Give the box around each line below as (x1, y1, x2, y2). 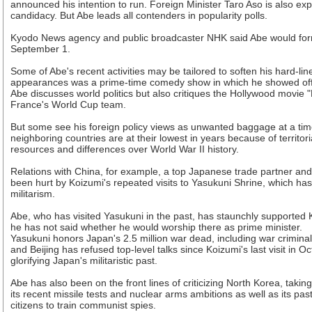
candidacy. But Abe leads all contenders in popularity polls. (10, 10, 267, 21)
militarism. (10, 188, 55, 199)
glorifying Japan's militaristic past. (10, 255, 157, 266)
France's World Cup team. (10, 99, 126, 110)
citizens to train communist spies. (10, 299, 156, 311)
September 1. (10, 43, 70, 54)
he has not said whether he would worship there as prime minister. (10, 221, 302, 233)
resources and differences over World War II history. (10, 143, 239, 155)
